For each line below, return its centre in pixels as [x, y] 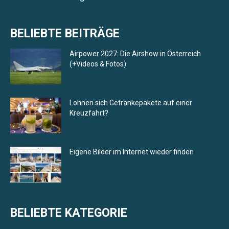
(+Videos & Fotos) [98, 64]
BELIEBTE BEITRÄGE [65, 34]
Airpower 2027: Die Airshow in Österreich [135, 54]
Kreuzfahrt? [89, 113]
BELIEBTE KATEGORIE [69, 213]
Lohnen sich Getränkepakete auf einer [131, 103]
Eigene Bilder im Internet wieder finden [132, 152]
